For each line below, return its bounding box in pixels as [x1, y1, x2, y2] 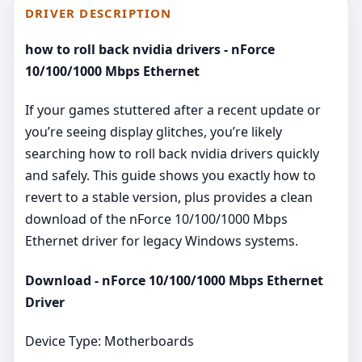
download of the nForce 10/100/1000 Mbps [25, 210, 288, 229]
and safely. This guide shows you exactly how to [25, 166, 316, 185]
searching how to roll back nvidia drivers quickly [25, 145, 319, 163]
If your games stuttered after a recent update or [25, 101, 321, 120]
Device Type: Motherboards [25, 331, 194, 350]
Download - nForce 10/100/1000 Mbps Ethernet [25, 271, 323, 289]
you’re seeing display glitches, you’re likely [25, 123, 282, 141]
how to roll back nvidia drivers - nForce [25, 40, 275, 59]
